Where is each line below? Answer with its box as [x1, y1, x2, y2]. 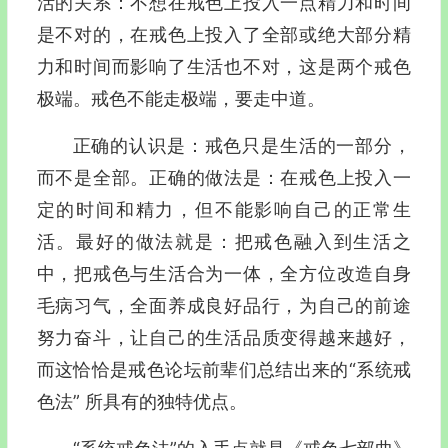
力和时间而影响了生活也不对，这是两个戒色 [36, 56, 411, 77]
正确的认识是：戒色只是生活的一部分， [72, 135, 411, 156]
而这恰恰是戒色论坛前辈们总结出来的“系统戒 [36, 359, 411, 380]
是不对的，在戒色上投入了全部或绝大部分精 [36, 24, 411, 45]
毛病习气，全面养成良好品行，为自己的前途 [36, 295, 411, 316]
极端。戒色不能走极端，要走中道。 [36, 88, 325, 109]
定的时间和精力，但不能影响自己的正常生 [36, 199, 411, 220]
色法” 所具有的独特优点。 [36, 391, 247, 412]
